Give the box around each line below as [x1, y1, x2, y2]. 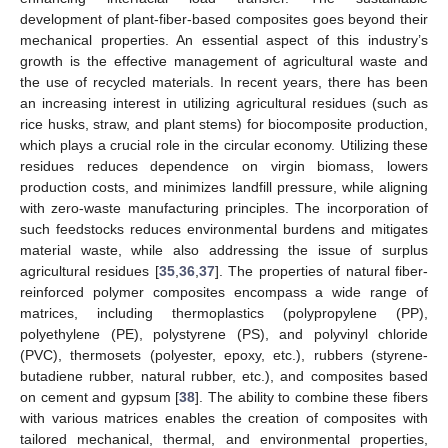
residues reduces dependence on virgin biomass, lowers [20, 157, 428, 174]
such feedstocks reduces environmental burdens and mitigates [20, 220, 428, 237]
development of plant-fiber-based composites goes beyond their [20, 10, 428, 27]
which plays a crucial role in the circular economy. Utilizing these [20, 136, 428, 153]
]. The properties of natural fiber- [214, 262, 429, 279]
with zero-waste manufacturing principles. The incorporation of [20, 199, 428, 216]
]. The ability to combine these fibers [195, 388, 429, 405]
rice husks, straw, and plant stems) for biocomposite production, [20, 115, 428, 132]
